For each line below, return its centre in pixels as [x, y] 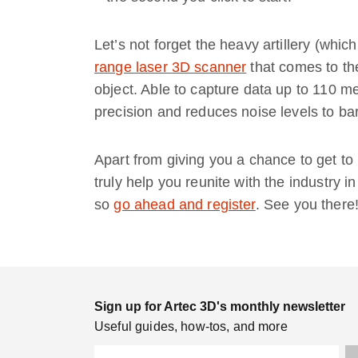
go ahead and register [185, 205]
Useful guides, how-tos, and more [191, 326]
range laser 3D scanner [171, 67]
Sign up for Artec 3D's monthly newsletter [220, 306]
